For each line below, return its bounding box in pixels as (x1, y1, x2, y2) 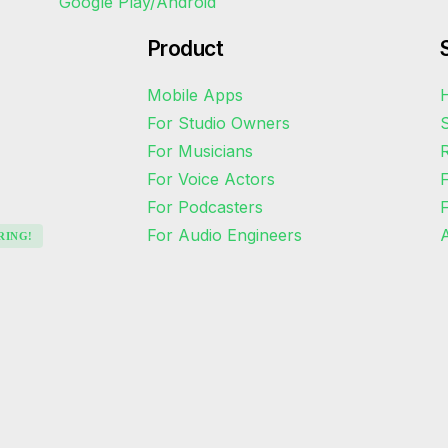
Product (147, 35, 224, 61)
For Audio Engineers (147, 224, 302, 245)
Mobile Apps (147, 84, 243, 105)
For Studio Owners (147, 112, 290, 133)
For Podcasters (147, 196, 263, 217)
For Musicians (147, 140, 253, 161)
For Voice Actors (147, 168, 275, 189)
